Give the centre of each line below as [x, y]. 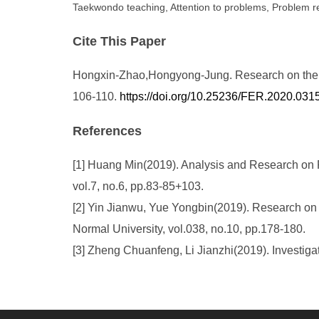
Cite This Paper [119, 41]
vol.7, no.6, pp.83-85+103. [138, 186]
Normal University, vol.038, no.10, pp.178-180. [189, 229]
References [107, 131]
